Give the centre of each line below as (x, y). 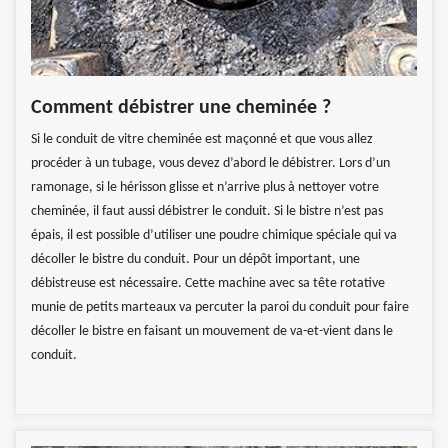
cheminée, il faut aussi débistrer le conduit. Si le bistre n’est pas (207, 212)
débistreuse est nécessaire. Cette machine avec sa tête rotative (208, 284)
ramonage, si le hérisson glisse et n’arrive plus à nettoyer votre (205, 188)
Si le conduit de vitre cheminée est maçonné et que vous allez (202, 140)
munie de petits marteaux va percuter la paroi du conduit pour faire (220, 308)
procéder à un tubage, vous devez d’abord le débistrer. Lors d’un (210, 164)
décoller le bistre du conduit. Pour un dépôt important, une (195, 260)
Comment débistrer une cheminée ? (181, 108)
